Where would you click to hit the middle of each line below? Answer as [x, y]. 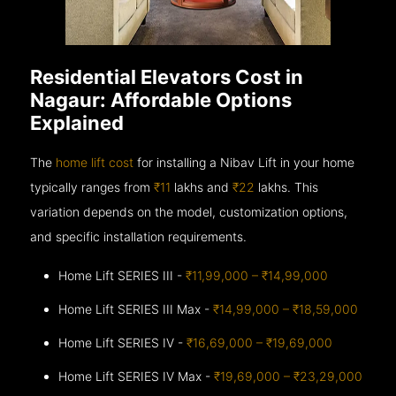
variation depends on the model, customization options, [189, 211]
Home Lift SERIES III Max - [136, 308]
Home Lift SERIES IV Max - [137, 376]
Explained [77, 122]
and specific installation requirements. [139, 236]
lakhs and [202, 187]
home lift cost [95, 162]
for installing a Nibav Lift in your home [244, 162]
